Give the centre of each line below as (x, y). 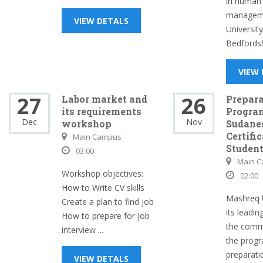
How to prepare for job (106, 216)
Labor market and (104, 99)
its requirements (102, 111)
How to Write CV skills (103, 188)
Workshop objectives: (102, 173)
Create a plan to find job (108, 202)
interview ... (82, 230)
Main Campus (97, 137)
